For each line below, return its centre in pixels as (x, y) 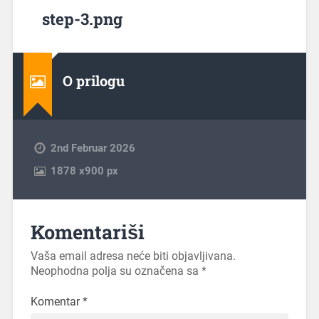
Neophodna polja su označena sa (116, 271)
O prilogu (93, 80)
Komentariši (87, 231)
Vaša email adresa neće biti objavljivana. (133, 256)
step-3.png (83, 18)
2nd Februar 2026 (93, 148)
